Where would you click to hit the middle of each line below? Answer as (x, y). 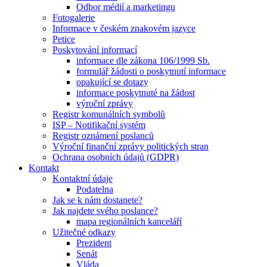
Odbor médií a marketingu (126, 7)
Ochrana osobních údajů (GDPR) (116, 157)
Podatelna (95, 190)
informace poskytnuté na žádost (136, 93)
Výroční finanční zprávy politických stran (131, 147)
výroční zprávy (105, 104)
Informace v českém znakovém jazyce (124, 29)
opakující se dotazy (112, 82)
